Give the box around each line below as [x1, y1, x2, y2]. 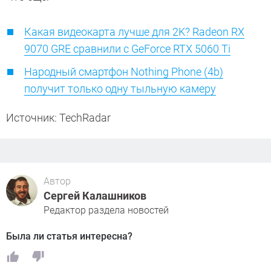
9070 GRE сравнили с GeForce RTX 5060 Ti [24, 42, 230, 56]
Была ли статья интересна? [6, 230, 132, 243]
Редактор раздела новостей [44, 204, 169, 217]
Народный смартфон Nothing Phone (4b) [24, 65, 223, 79]
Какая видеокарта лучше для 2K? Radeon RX [24, 25, 244, 39]
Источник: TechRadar [6, 111, 111, 125]
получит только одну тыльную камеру [24, 82, 216, 96]
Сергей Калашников [44, 189, 146, 203]
